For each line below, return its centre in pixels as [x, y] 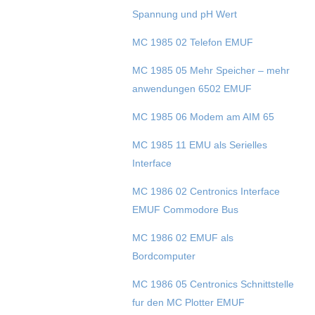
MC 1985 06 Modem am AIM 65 [203, 117]
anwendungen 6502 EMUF [192, 89]
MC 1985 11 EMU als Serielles [199, 145]
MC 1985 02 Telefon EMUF [192, 43]
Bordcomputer [163, 256]
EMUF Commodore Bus [185, 210]
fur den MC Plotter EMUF [188, 303]
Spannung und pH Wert [184, 14]
